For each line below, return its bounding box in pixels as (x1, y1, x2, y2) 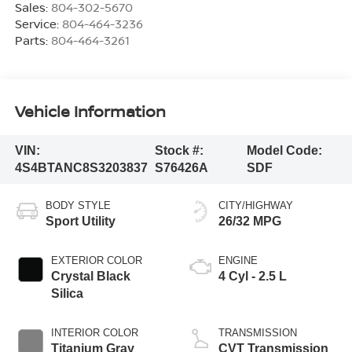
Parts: (14, 31, 51, 48)
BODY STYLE (45, 199, 111, 211)
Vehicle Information (14, 101, 166, 123)
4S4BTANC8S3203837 (14, 160, 148, 174)
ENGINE (218, 254, 258, 266)
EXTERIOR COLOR (50, 254, 142, 266)
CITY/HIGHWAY (218, 199, 293, 211)
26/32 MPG (218, 214, 281, 228)
